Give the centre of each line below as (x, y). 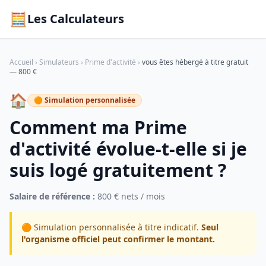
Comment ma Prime (98, 127)
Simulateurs (59, 62)
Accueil (21, 62)
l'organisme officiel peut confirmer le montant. (118, 239)
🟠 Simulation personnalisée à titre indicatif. (111, 227)
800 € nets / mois (130, 196)
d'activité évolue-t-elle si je (128, 149)
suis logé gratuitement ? (118, 170)
